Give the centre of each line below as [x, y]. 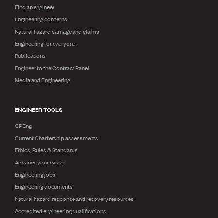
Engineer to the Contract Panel [52, 68]
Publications [30, 55]
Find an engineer [35, 7]
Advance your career [40, 162]
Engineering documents [44, 186]
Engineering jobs [35, 174]
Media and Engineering [42, 80]
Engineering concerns [41, 19]
